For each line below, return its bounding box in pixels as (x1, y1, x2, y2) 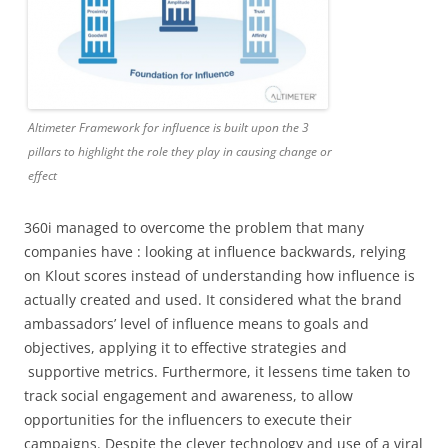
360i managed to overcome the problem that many (24, 217, 364, 237)
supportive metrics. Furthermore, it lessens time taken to (24, 361, 410, 381)
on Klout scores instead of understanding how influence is (24, 265, 415, 285)
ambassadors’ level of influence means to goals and (24, 313, 369, 333)
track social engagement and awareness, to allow (24, 385, 353, 405)
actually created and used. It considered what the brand (24, 289, 402, 309)
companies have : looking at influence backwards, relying (24, 241, 406, 261)
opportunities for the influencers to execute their (24, 409, 352, 429)
